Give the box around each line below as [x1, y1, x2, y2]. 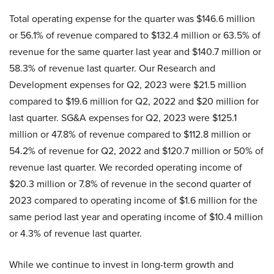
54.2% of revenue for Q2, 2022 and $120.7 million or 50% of [9, 143, 264, 158]
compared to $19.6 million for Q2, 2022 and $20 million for [9, 94, 259, 108]
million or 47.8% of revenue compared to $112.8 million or [9, 127, 251, 141]
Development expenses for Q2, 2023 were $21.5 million [9, 77, 246, 92]
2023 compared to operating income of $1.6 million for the [9, 193, 257, 207]
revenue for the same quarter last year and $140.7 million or [9, 44, 261, 59]
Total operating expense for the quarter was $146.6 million [9, 11, 255, 26]
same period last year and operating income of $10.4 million [9, 209, 263, 224]
